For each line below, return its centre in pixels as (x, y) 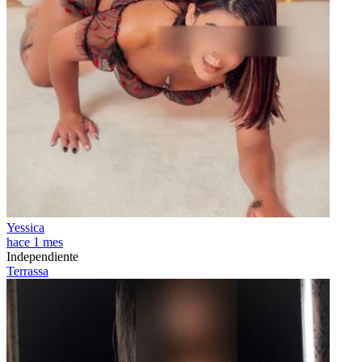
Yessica (25, 227)
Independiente (42, 257)
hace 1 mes (35, 242)
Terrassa (27, 271)
